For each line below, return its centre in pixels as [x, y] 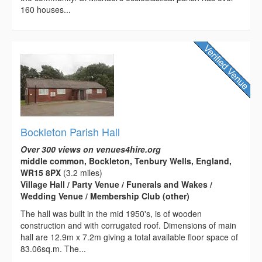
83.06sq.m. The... [53, 249]
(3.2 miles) [82, 173]
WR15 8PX [41, 173]
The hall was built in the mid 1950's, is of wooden [111, 214]
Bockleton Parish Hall [70, 132]
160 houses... [46, 10]
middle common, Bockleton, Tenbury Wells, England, [126, 161]
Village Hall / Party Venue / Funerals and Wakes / [116, 185]
